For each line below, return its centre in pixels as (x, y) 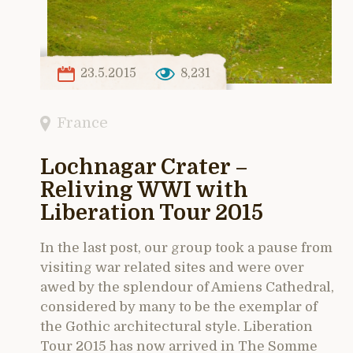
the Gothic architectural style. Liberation (176, 327)
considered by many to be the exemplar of (179, 307)
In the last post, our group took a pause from (186, 248)
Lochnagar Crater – (144, 168)
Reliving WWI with (144, 191)
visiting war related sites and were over (172, 268)
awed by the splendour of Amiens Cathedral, (187, 288)
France (83, 123)
